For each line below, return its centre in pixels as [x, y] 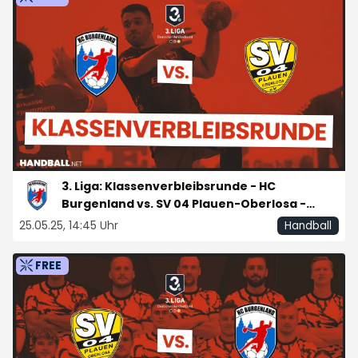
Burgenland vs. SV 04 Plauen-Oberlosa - [184, 204]
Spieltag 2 [92, 222]
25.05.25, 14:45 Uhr [109, 226]
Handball [308, 226]
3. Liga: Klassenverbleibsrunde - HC [169, 187]
